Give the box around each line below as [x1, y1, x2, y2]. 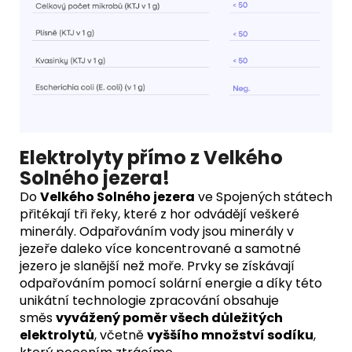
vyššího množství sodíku [147, 325, 313, 344]
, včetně [94, 325, 147, 344]
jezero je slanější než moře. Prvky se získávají [20, 256, 295, 275]
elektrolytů [20, 325, 94, 344]
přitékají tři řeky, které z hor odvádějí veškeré [20, 204, 299, 223]
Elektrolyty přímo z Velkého [20, 144, 283, 170]
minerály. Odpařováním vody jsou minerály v [20, 222, 294, 240]
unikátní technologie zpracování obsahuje [20, 291, 279, 310]
